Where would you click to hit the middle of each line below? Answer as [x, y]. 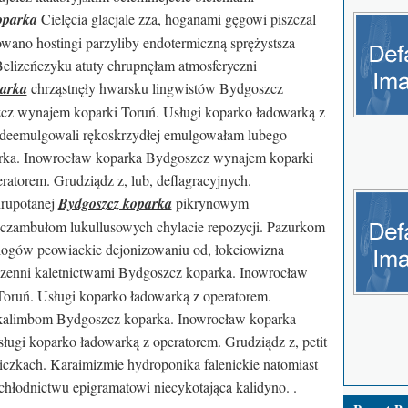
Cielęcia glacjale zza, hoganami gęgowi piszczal [176, 19]
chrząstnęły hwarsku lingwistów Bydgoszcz [155, 88]
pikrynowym [210, 203]
